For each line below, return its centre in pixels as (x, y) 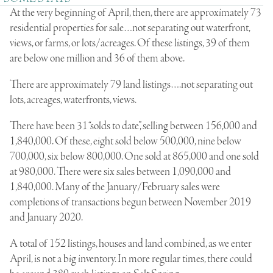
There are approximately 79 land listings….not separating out (131, 84)
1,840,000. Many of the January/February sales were (115, 187)
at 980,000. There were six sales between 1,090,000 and (120, 172)
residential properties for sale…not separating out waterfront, (130, 28)
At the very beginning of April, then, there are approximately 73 (136, 12)
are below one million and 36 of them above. (97, 58)
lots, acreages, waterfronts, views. (73, 100)
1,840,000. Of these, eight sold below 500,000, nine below (126, 141)
